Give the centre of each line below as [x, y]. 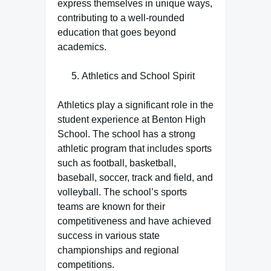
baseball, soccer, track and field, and [135, 178]
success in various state [109, 236]
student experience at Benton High [132, 119]
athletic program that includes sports [135, 149]
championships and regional [118, 250]
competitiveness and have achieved [134, 221]
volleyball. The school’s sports [122, 192]
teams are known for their [111, 207]
